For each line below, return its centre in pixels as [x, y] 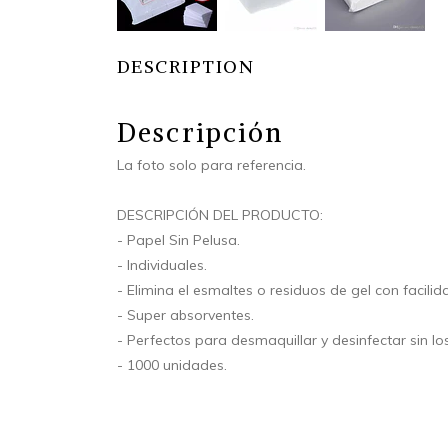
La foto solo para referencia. [211, 164]
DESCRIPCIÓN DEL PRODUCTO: [220, 214]
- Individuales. [162, 264]
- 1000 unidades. [172, 364]
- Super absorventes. [185, 314]
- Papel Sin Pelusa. [178, 239]
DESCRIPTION [186, 66]
